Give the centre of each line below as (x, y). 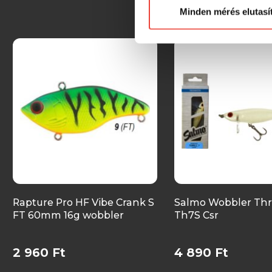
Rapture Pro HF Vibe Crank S (83, 202)
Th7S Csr (196, 215)
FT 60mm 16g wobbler (68, 215)
